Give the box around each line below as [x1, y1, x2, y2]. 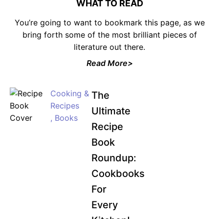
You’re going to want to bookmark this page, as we [14, 18, 205, 27]
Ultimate [91, 105, 131, 117]
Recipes [50, 101, 80, 110]
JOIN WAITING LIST [110, 57, 190, 66]
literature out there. [74, 42, 145, 52]
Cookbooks [91, 168, 145, 179]
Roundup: [91, 152, 136, 164]
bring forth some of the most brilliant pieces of [22, 30, 197, 40]
